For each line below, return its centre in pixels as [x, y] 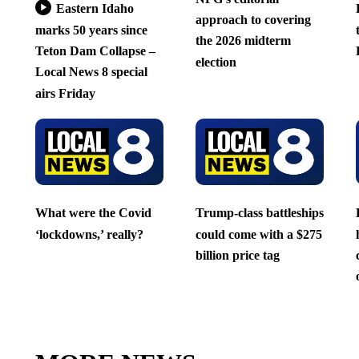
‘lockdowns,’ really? [89, 234]
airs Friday [65, 93]
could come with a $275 [258, 234]
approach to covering [253, 19]
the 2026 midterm [243, 41]
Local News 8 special [91, 72]
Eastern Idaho [95, 9]
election [216, 62]
